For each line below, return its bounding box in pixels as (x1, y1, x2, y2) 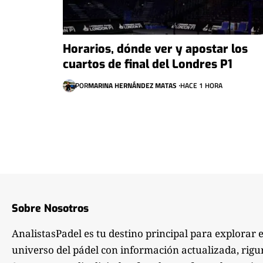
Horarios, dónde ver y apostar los (63, 41, 248, 57)
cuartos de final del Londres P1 (63, 56, 232, 72)
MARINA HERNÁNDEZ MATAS (87, 79, 177, 91)
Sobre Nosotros (12, 201, 89, 215)
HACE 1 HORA (180, 79, 222, 91)
